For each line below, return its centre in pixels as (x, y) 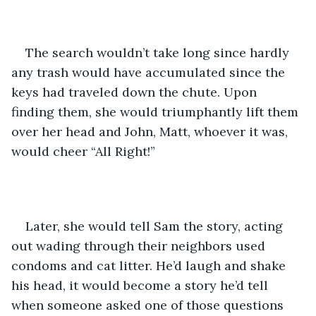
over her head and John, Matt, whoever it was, (151, 131)
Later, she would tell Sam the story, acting (156, 226)
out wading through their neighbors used (140, 245)
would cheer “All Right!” (85, 151)
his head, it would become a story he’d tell (141, 285)
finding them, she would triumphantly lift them (157, 111)
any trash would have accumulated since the (150, 72)
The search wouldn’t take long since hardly (159, 52)
